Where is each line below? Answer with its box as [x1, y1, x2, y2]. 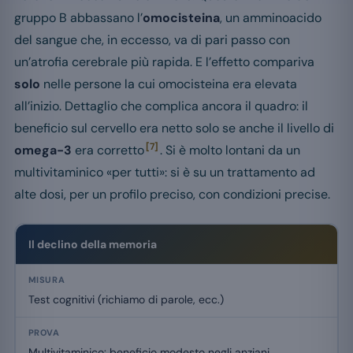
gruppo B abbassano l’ [14, 9, 143, 27]
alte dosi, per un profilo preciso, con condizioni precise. [14, 186, 330, 203]
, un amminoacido [220, 9, 321, 27]
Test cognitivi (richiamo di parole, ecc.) [28, 292, 224, 307]
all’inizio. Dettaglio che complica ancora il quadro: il [14, 98, 308, 115]
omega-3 [14, 142, 72, 159]
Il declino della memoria [28, 236, 157, 251]
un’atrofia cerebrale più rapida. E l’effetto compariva [14, 54, 314, 71]
